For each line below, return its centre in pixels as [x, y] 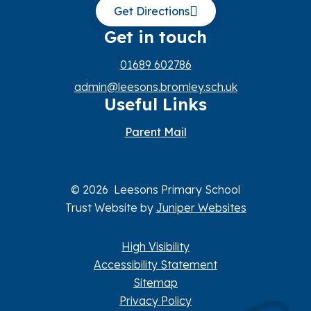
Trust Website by [110, 207]
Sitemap [155, 282]
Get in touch [155, 36]
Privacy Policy [155, 300]
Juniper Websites [201, 207]
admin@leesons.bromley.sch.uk [155, 86]
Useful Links [155, 104]
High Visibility [155, 246]
